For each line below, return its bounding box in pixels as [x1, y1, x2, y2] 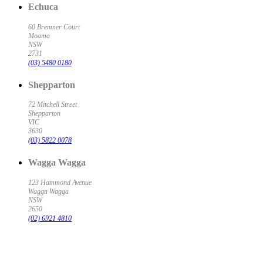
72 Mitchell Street [28, 100, 77, 109]
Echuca [28, 1, 58, 13]
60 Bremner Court [28, 22, 80, 31]
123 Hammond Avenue [28, 178, 92, 187]
